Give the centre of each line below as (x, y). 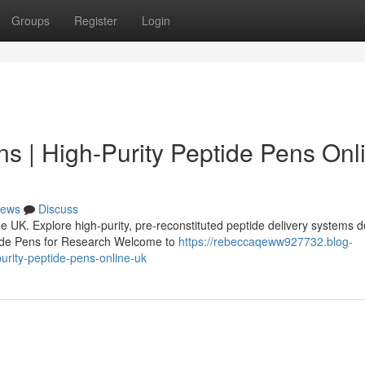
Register (96, 20)
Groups (31, 20)
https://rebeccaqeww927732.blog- (266, 241)
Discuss (58, 209)
